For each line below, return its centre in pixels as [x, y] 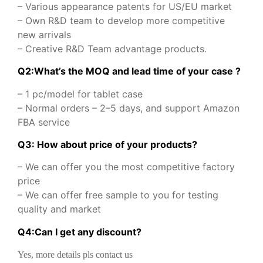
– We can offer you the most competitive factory [126, 167]
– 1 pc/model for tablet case [80, 94]
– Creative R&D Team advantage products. [112, 48]
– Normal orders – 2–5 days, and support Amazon [129, 108]
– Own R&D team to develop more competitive [121, 20]
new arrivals [44, 34]
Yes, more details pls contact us [75, 255]
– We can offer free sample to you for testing [118, 195]
